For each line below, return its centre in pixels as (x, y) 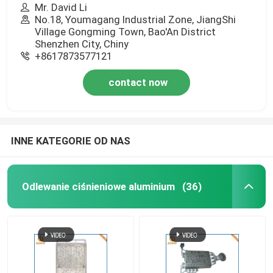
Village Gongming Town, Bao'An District (126, 31)
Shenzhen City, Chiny (82, 44)
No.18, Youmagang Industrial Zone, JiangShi (136, 19)
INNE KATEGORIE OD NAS (70, 140)
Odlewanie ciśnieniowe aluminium (98, 186)
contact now (138, 82)
